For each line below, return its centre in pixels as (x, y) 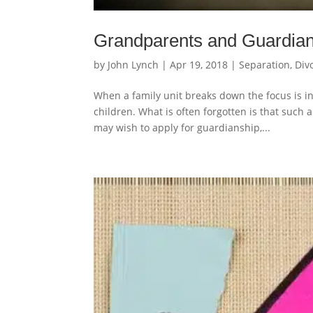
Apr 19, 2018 (199, 65)
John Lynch (133, 65)
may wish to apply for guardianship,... (182, 128)
